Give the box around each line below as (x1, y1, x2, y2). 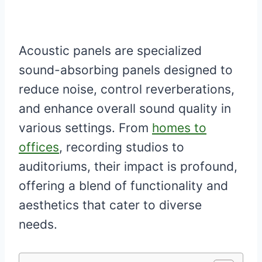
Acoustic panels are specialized (19, 43, 202, 58)
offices (19, 139, 59, 154)
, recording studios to (59, 139, 184, 154)
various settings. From (19, 120, 152, 135)
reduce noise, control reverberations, (19, 81, 235, 96)
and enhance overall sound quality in (19, 101, 231, 116)
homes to (152, 120, 206, 135)
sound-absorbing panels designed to (19, 62, 233, 77)
